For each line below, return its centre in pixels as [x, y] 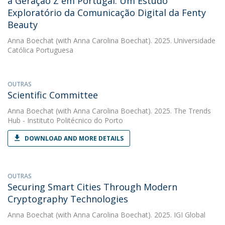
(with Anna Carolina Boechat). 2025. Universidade [135, 40]
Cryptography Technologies [68, 199]
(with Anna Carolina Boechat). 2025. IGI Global [130, 215]
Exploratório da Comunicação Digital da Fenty [107, 13]
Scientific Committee [53, 95]
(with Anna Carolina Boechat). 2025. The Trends [132, 111]
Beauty [23, 25]
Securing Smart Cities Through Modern [92, 187]
